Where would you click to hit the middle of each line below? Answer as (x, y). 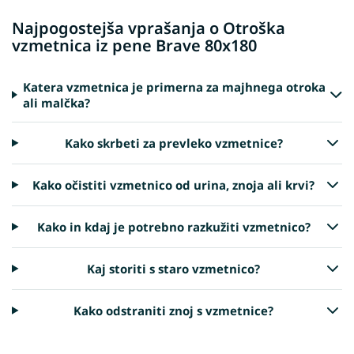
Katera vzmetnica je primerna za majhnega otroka (175, 87)
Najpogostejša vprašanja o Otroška (149, 28)
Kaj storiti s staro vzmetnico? (174, 268)
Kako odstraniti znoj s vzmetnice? (174, 310)
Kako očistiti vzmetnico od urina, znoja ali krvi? (174, 185)
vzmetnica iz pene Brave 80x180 (134, 46)
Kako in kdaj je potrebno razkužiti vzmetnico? (173, 226)
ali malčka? (57, 102)
